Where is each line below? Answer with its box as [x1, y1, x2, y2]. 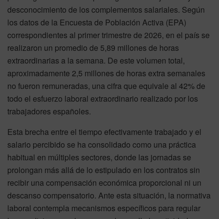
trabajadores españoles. [7, 106, 91, 117]
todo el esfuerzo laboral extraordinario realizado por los [7, 93, 198, 105]
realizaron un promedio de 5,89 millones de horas [7, 42, 179, 54]
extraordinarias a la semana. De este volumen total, [7, 55, 185, 66]
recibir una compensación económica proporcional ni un [7, 177, 201, 189]
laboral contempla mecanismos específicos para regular [7, 202, 200, 214]
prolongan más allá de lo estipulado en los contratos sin [7, 164, 200, 176]
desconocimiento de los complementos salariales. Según [7, 4, 205, 16]
